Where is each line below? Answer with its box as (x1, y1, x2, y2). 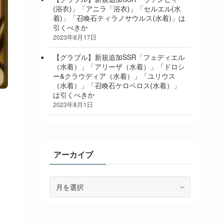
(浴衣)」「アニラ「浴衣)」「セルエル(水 (53, 3, 181, 14)
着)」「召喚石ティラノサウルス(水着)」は (53, 13, 185, 23)
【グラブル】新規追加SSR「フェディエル (53, 52, 185, 62)
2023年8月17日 (53, 33, 97, 42)
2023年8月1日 (53, 100, 93, 110)
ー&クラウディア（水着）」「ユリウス (53, 71, 175, 81)
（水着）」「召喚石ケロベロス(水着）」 (53, 80, 180, 91)
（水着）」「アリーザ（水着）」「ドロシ (53, 61, 185, 72)
